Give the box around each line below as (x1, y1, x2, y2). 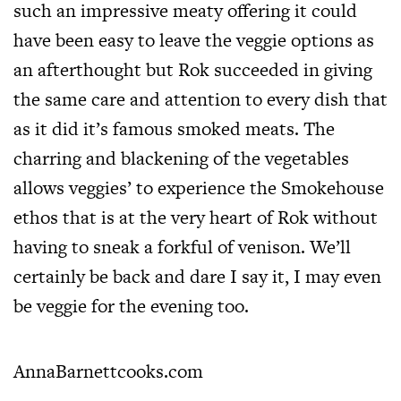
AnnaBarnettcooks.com (13, 357, 203, 384)
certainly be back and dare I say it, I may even (13, 262, 381, 289)
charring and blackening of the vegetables (13, 144, 349, 171)
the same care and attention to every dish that (13, 85, 388, 112)
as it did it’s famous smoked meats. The (13, 115, 335, 141)
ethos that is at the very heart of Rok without (13, 203, 378, 230)
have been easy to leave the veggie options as (13, 26, 374, 53)
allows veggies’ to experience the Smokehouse (13, 174, 384, 200)
